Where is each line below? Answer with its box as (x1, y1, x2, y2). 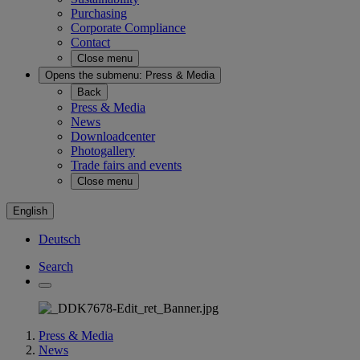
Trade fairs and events (71, 158, 182, 172)
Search (39, 260, 73, 273)
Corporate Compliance (71, 21, 186, 35)
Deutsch (39, 232, 80, 246)
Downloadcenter (71, 129, 155, 143)
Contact (71, 35, 110, 49)
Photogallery (71, 144, 135, 157)
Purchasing (71, 6, 127, 20)
